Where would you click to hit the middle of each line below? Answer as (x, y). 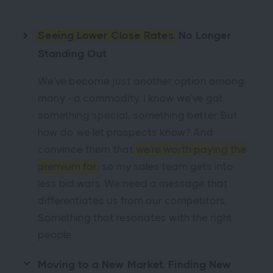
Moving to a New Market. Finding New (135, 264)
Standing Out (72, 54)
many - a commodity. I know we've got (130, 98)
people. (55, 235)
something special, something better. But (138, 115)
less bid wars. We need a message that (133, 183)
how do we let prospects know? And (126, 132)
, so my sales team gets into (165, 166)
